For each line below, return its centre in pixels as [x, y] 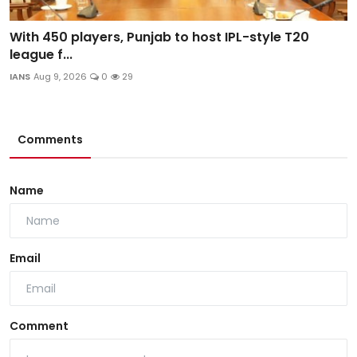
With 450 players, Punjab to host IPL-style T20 [159, 37]
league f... [41, 55]
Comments [50, 140]
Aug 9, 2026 [60, 77]
